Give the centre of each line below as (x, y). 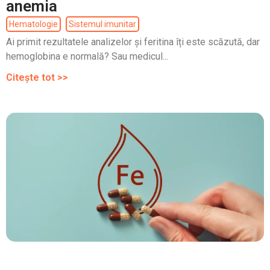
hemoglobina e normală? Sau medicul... (87, 57)
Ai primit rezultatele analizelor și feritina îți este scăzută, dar (133, 42)
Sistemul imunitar (102, 24)
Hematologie (33, 24)
